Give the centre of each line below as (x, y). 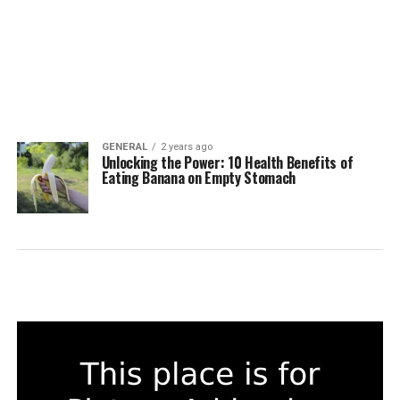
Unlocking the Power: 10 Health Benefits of (227, 162)
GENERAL (124, 147)
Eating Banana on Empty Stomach (199, 178)
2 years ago (186, 147)
